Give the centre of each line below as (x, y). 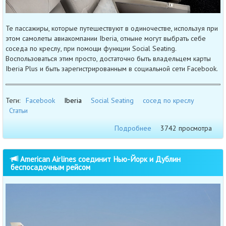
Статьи (18, 111)
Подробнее (133, 128)
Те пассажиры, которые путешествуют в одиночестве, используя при (112, 29)
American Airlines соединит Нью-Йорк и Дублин (99, 159)
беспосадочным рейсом (50, 167)
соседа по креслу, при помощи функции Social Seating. (91, 49)
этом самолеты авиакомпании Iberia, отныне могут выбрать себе (106, 39)
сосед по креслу (168, 101)
